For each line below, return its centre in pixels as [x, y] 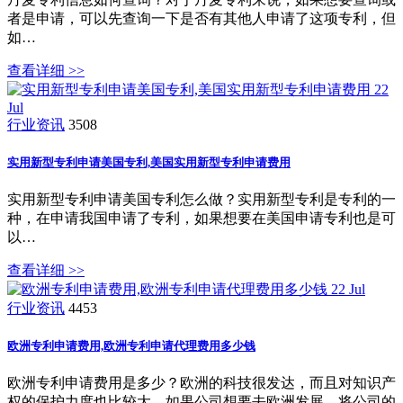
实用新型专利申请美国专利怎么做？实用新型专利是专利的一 [201, 199]
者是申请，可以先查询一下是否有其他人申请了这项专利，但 [201, 18]
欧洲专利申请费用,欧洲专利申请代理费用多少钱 [131, 346]
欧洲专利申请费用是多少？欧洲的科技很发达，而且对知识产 [201, 383]
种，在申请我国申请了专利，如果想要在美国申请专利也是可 [201, 218]
